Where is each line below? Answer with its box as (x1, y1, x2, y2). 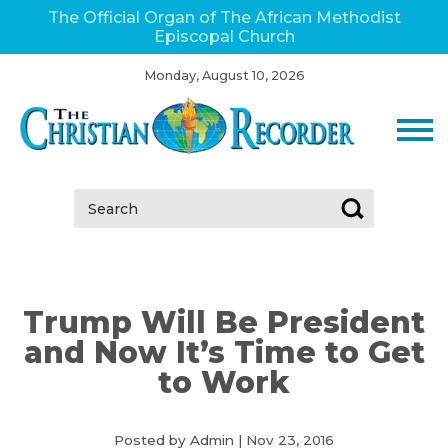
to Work (158, 364, 290, 402)
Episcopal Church (153, 27, 295, 46)
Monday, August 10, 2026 (143, 68, 305, 83)
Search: (73, 190, 131, 210)
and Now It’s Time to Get (23, 334, 425, 372)
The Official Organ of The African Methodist (47, 8, 401, 27)
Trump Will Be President (23, 304, 425, 342)
